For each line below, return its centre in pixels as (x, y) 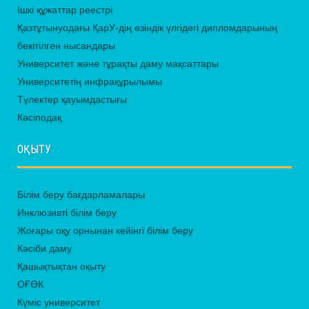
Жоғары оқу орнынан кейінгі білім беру (105, 231)
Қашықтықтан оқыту (61, 267)
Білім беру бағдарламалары (81, 195)
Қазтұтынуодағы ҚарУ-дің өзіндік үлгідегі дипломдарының (147, 28)
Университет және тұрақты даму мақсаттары (118, 64)
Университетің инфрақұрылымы (90, 82)
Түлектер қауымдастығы (72, 100)
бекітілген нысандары (66, 46)
